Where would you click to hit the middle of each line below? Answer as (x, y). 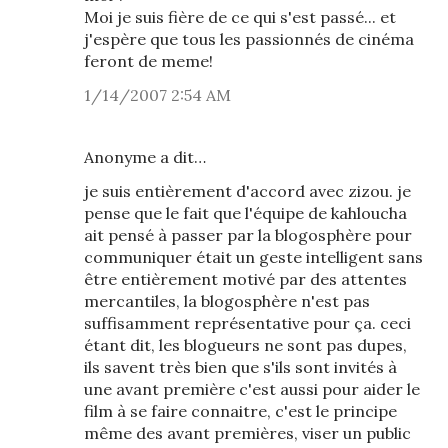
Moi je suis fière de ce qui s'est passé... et (240, 17)
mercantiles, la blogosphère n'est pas (227, 301)
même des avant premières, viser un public (247, 433)
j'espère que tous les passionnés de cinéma (249, 39)
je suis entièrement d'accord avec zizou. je (247, 191)
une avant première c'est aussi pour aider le (252, 389)
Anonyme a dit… (145, 157)
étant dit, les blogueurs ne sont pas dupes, (245, 345)
